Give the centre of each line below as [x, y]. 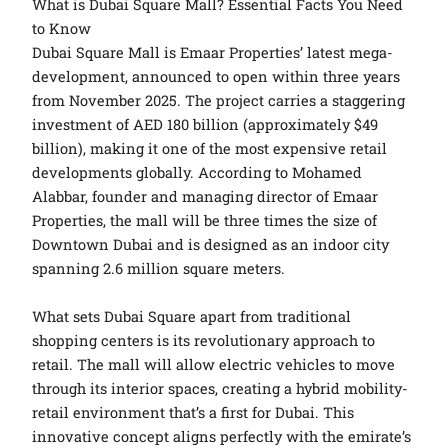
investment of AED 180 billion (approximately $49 [205, 125]
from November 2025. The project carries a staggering [219, 101]
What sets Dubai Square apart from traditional [192, 316]
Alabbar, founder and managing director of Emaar [205, 197]
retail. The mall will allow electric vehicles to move [214, 364]
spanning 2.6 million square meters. [159, 269]
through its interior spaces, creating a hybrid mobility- [220, 388]
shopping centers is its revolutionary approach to [204, 340]
